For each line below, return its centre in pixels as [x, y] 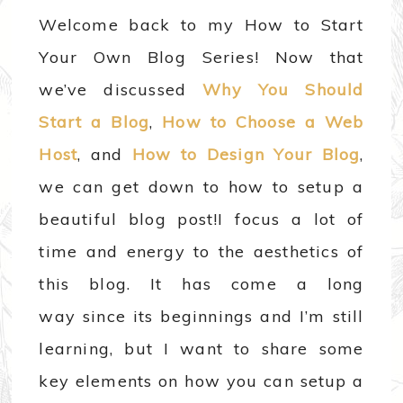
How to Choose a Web [263, 122]
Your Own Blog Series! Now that [201, 58]
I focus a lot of [291, 219]
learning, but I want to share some [201, 349]
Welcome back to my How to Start [201, 25]
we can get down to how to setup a [201, 187]
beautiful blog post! [129, 219]
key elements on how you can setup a [201, 381]
